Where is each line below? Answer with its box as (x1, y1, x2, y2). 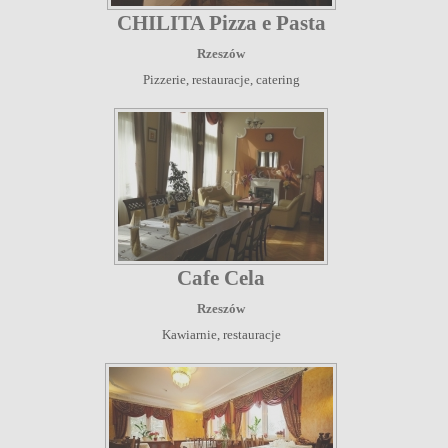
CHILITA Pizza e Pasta (116, 10, 326, 35)
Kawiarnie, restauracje (161, 326, 281, 342)
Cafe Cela (177, 265, 265, 290)
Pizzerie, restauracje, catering (142, 71, 300, 87)
